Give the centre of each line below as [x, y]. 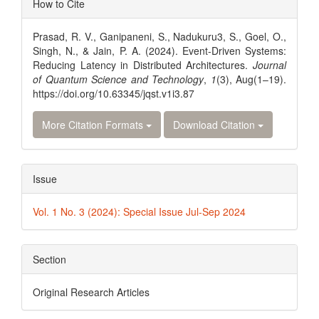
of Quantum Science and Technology [118, 79]
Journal [270, 65]
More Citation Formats [94, 125]
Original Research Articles [91, 292]
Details [54, 23]
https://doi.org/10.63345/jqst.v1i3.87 [114, 93]
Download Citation [215, 125]
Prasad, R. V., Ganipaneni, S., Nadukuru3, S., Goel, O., [159, 36]
